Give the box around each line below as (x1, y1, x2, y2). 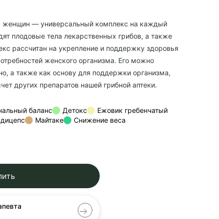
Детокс (63, 106, 87, 114)
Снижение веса (74, 116, 126, 124)
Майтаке (35, 116, 64, 124)
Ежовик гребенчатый (97, 106, 168, 114)
